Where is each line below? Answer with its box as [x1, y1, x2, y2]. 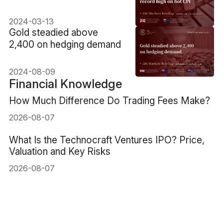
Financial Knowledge [8, 76, 122, 91]
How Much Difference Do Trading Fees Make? [8, 95, 210, 107]
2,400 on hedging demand [8, 38, 121, 50]
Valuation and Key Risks [8, 145, 111, 158]
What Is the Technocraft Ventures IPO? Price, [8, 134, 205, 146]
